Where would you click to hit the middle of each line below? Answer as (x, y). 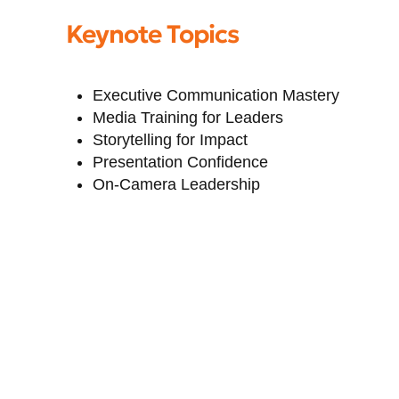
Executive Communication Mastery (216, 95)
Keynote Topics (152, 34)
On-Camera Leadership (177, 184)
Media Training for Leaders (188, 117)
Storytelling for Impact (171, 139)
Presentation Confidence (181, 162)
